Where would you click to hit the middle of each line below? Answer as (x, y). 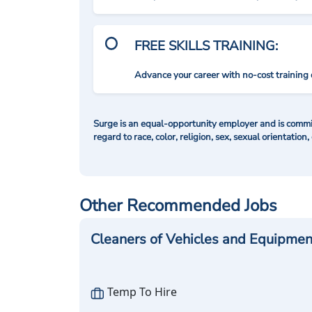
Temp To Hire (141, 292)
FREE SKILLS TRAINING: (206, 46)
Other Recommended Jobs (178, 205)
